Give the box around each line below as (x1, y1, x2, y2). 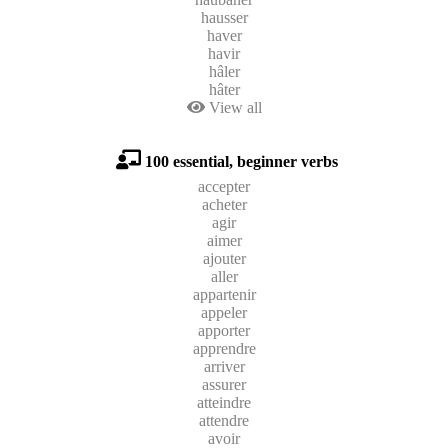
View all (204, 98, 262, 116)
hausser (200, 8, 248, 26)
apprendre (192, 339, 256, 357)
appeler (201, 303, 247, 321)
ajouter (202, 249, 246, 267)
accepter (198, 177, 250, 195)
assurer (202, 375, 246, 393)
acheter (201, 195, 247, 213)
